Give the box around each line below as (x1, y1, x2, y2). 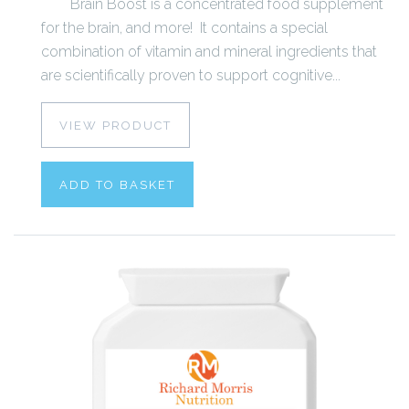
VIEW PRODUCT (59, 118, 172, 132)
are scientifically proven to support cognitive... (41, 66, 341, 84)
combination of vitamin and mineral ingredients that (41, 42, 377, 60)
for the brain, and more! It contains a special (41, 18, 328, 37)
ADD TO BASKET (59, 177, 175, 192)
